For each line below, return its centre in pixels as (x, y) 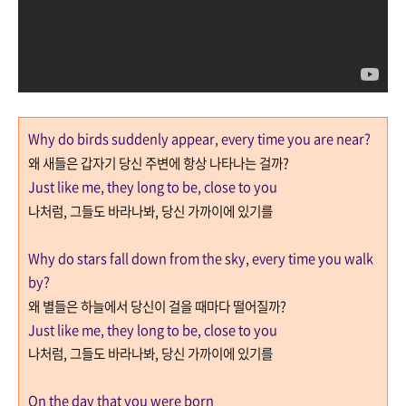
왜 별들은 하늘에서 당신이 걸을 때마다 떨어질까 (154, 306)
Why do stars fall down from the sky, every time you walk (201, 258)
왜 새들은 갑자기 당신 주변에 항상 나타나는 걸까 (155, 163)
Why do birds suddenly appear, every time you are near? (199, 139)
